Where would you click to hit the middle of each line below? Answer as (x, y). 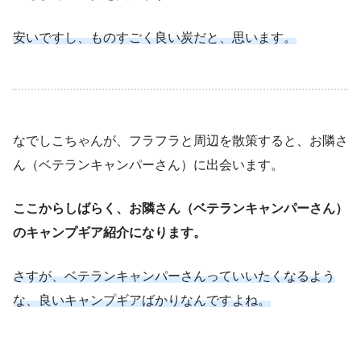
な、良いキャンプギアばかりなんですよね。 (142, 300)
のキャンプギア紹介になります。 (110, 232)
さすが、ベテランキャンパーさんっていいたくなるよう (174, 276)
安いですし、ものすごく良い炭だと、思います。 (155, 37)
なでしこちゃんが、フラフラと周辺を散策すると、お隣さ (180, 140)
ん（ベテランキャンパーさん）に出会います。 (148, 164)
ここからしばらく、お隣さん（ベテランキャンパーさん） (180, 208)
